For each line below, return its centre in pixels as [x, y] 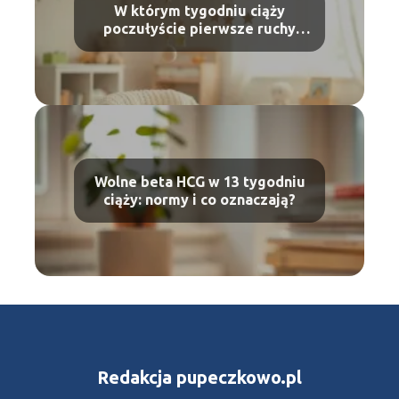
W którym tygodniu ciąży [199, 11]
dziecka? [199, 47]
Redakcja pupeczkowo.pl [199, 377]
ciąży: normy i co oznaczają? [199, 200]
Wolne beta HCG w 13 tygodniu [199, 182]
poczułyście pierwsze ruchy [199, 29]
